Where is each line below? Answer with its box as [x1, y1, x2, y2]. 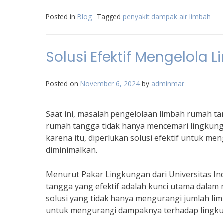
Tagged [97, 12, 123, 21]
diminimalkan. [46, 144, 97, 155]
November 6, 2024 [80, 79, 140, 88]
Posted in [46, 12, 77, 21]
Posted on [46, 79, 80, 88]
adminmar [151, 79, 184, 88]
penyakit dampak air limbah [123, 12, 211, 21]
